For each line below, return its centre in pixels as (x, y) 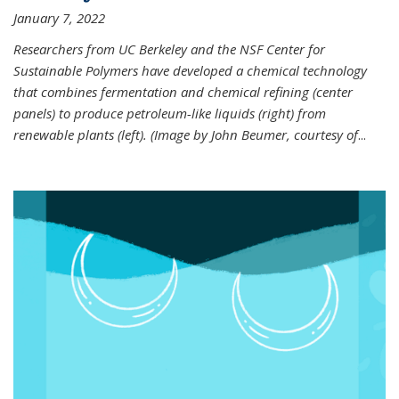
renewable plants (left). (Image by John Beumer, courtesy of (186, 135)
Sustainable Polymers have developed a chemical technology (190, 71)
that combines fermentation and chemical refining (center (183, 92)
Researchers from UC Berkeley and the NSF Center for (169, 49)
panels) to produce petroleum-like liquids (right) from (170, 114)
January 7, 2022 (59, 18)
